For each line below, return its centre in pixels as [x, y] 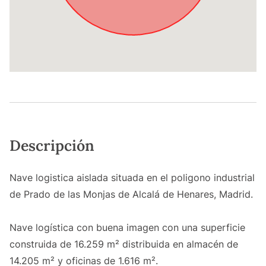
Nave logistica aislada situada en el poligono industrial [132, 178]
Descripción [52, 146]
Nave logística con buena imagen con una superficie [127, 228]
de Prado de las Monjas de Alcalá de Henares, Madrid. [131, 194]
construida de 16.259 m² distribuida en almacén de [124, 244]
